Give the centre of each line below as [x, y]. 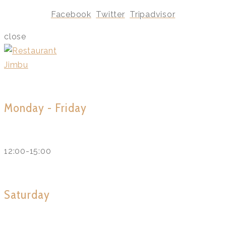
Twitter [110, 14]
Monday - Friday [45, 108]
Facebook [71, 14]
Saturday [27, 195]
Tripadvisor [153, 14]
